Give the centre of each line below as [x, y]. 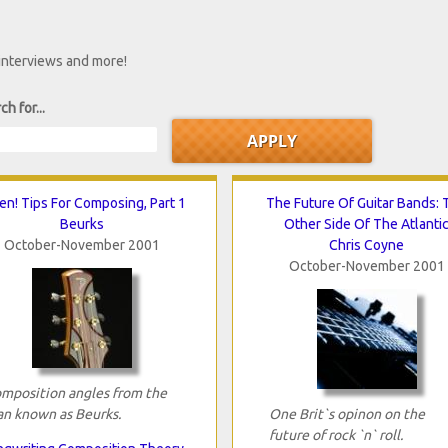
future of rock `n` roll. [335, 434]
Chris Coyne [366, 244]
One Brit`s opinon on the [346, 413]
